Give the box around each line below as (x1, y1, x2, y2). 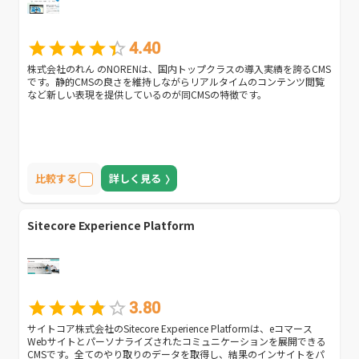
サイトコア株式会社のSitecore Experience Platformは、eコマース (27, 321, 313, 335)
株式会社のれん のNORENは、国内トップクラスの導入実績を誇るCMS (27, 61, 331, 75)
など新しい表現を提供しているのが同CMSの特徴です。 (27, 87, 267, 101)
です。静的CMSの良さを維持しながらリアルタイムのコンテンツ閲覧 (27, 74, 325, 88)
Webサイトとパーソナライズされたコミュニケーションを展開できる (27, 333, 326, 348)
